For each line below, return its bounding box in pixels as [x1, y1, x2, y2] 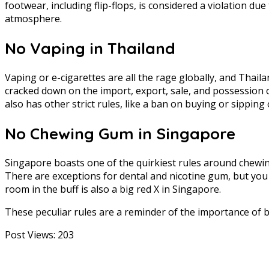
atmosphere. [5, 12, 62, 26]
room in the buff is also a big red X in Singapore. [5, 183, 221, 196]
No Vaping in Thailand [5, 38, 175, 58]
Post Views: [5, 228, 55, 242]
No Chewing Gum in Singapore [5, 123, 235, 144]
